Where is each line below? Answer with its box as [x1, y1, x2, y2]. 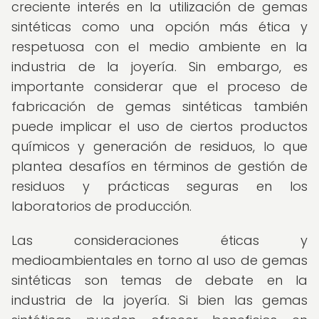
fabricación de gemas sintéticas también [11, 98, 308, 115]
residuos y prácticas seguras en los [11, 177, 308, 195]
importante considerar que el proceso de [11, 78, 308, 95]
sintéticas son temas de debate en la [11, 271, 308, 289]
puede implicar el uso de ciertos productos [11, 117, 308, 135]
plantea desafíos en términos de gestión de [11, 157, 308, 175]
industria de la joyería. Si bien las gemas [11, 291, 308, 309]
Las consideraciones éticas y [11, 231, 308, 249]
